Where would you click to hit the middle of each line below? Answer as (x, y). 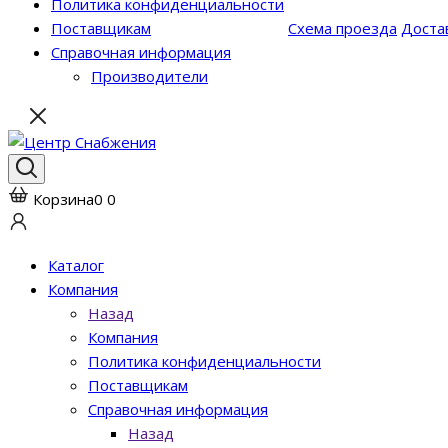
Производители (149, 76)
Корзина (63, 199)
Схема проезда (342, 28)
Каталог (76, 265)
